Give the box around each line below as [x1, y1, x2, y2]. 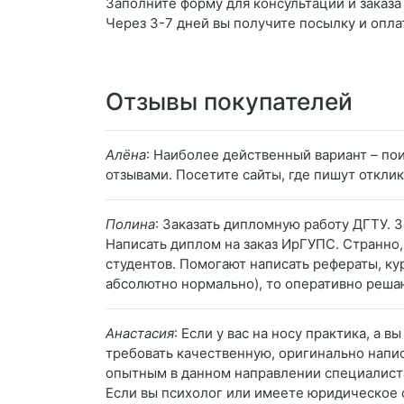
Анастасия [106, 325, 174, 343]
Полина [106, 216, 155, 234]
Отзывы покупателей [106, 87, 353, 116]
